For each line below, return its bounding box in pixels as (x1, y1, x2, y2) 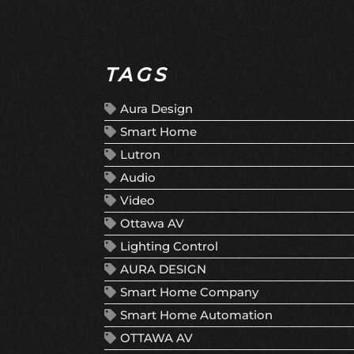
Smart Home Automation (120, 307, 273, 323)
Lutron (120, 147, 160, 163)
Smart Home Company (120, 284, 258, 300)
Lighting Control (120, 239, 218, 254)
